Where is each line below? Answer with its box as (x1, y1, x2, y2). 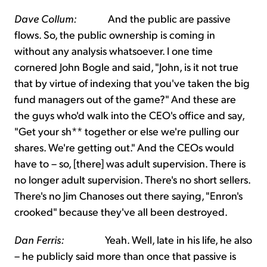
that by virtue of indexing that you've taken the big (14, 76, 250, 90)
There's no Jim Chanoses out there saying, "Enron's (14, 188, 243, 203)
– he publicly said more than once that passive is (14, 249, 236, 263)
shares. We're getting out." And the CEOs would (14, 140, 234, 154)
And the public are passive (77, 11, 231, 26)
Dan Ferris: (14, 232, 64, 247)
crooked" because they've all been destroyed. (14, 204, 228, 219)
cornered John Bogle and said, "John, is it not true (14, 60, 238, 74)
